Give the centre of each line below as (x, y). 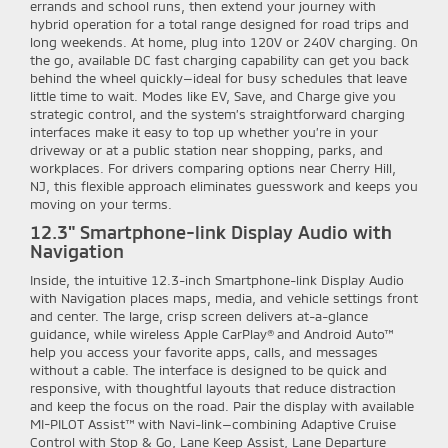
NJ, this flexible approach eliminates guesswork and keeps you (224, 186)
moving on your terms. (101, 204)
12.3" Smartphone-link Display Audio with (211, 232)
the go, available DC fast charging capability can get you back (219, 60)
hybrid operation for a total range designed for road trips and (219, 24)
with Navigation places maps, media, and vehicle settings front (224, 298)
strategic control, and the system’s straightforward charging (217, 114)
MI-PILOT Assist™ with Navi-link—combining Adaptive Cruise (213, 424)
